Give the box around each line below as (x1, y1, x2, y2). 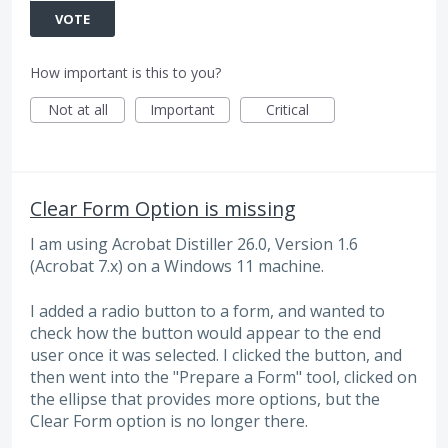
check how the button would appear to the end (30, 321, 381, 344)
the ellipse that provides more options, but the (30, 387, 380, 410)
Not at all (47, 100, 108, 120)
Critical (266, 100, 309, 120)
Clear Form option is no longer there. (30, 409, 308, 432)
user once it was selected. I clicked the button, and (30, 343, 402, 366)
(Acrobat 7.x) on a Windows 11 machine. (30, 255, 324, 278)
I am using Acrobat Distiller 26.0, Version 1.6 (30, 233, 358, 256)
